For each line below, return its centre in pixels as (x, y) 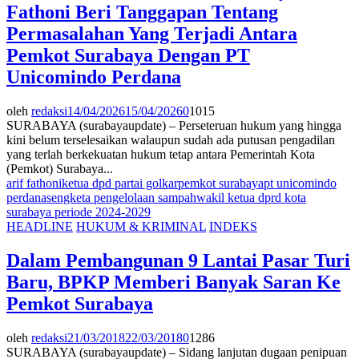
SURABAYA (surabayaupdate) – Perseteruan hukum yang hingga (174, 125)
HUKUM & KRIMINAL (141, 226)
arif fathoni (34, 183)
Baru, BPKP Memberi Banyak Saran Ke (173, 282)
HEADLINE (40, 226)
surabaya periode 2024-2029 (79, 212)
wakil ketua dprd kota (251, 197)
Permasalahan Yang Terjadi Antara (152, 33)
